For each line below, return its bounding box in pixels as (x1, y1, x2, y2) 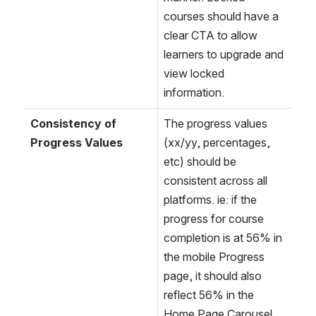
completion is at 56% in (164, 231, 282, 245)
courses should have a (164, 9, 279, 24)
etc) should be (164, 154, 236, 169)
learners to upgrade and (164, 47, 284, 62)
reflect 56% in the (164, 288, 254, 303)
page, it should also (164, 269, 262, 284)
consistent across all (164, 174, 267, 188)
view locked (164, 66, 224, 81)
